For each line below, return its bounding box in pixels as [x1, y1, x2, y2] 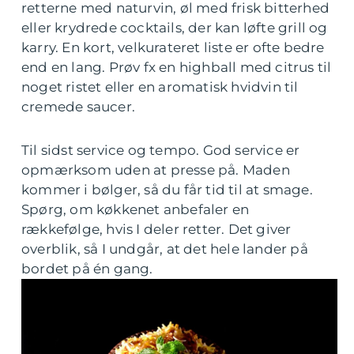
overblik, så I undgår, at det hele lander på [21, 241, 308, 257]
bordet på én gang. [21, 261, 153, 277]
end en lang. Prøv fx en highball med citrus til [21, 59, 332, 75]
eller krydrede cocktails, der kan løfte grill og [21, 20, 328, 36]
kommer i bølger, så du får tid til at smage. [21, 182, 313, 198]
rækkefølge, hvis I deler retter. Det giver [21, 221, 292, 237]
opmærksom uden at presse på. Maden [21, 162, 290, 178]
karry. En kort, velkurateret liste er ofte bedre [21, 40, 325, 55]
